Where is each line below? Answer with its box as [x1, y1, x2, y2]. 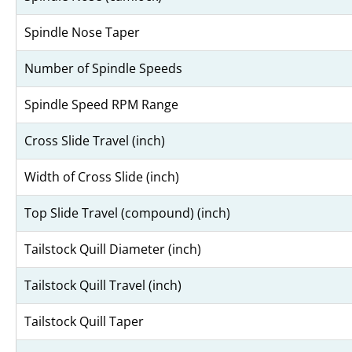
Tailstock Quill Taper [24, 313, 144, 331]
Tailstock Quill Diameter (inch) [24, 240, 201, 258]
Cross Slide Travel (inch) [24, 132, 165, 150]
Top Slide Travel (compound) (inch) [24, 204, 230, 222]
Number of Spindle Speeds [24, 60, 182, 78]
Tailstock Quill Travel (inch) [24, 277, 181, 295]
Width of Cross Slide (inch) [24, 168, 179, 186]
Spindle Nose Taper [24, 24, 140, 42]
